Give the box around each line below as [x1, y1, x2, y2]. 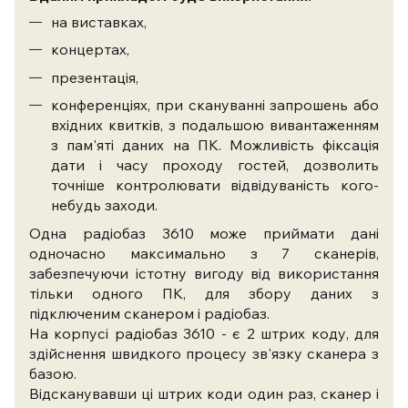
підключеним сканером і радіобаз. [29, 303, 270, 322]
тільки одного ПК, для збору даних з [29, 283, 379, 302]
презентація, [51, 67, 138, 87]
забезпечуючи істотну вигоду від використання [29, 263, 379, 282]
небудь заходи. [51, 196, 158, 215]
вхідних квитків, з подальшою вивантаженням [51, 116, 379, 135]
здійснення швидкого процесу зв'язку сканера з [29, 343, 379, 362]
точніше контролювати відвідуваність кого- [51, 176, 379, 195]
